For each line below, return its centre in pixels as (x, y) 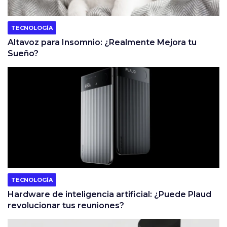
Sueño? (23, 54)
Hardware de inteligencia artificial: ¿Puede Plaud (109, 195)
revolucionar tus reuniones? (66, 206)
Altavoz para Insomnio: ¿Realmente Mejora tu (102, 43)
